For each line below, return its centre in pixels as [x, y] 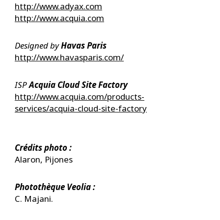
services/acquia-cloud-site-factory [81, 108]
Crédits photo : [43, 148]
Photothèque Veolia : [55, 187]
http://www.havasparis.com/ [69, 57]
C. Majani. [34, 199]
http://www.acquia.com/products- [80, 96]
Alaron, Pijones [44, 159]
